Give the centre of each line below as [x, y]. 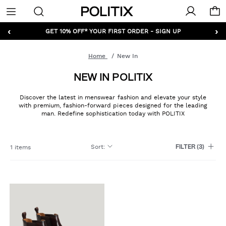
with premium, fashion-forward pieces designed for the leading [113, 105]
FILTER [185, 147]
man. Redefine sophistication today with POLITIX [113, 114]
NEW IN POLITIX [113, 78]
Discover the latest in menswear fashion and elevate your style [113, 97]
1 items [21, 147]
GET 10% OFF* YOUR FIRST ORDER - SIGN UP [113, 31]
